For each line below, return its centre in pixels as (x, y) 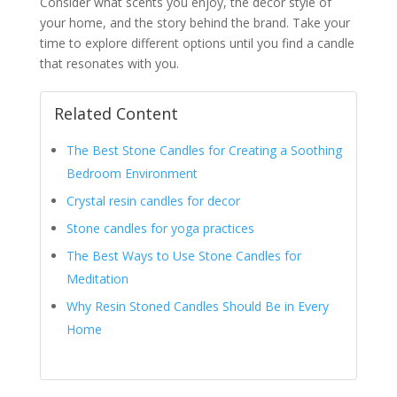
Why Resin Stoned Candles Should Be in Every (197, 306)
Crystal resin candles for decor (153, 200)
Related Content (116, 113)
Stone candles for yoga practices (160, 228)
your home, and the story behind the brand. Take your (195, 22)
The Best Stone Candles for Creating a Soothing (204, 150)
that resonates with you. (109, 63)
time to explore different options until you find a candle (197, 43)
